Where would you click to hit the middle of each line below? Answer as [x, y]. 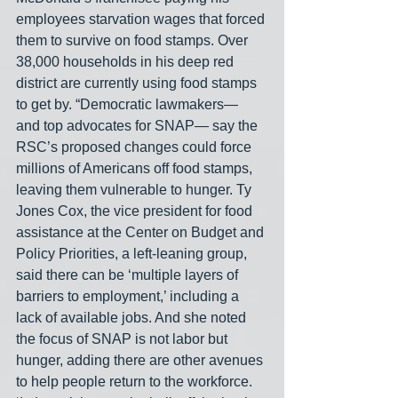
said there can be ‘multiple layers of [129, 275]
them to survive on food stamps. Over [134, 41]
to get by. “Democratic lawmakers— [129, 105]
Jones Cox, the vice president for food [136, 211]
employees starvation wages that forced [142, 20]
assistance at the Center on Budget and [142, 233]
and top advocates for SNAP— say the [139, 126]
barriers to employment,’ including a [129, 297]
